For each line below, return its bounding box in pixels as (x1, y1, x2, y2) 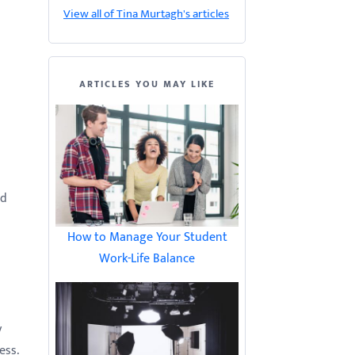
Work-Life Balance (99, 248, 195, 269)
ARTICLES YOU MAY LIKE (79, 76, 215, 92)
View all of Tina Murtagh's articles (63, 4, 229, 24)
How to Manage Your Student (67, 227, 227, 248)
